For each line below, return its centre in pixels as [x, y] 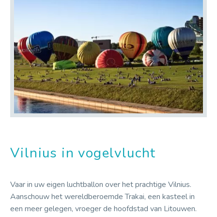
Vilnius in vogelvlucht [83, 153]
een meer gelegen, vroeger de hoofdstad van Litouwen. [103, 209]
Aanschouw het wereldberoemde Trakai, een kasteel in [102, 197]
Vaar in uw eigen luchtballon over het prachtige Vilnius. [101, 185]
